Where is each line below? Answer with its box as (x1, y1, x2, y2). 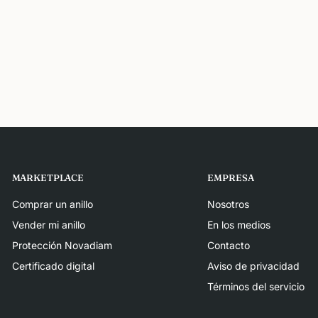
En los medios (207, 219, 271, 231)
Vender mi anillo (11, 219, 85, 231)
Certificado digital (11, 260, 94, 272)
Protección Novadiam (11, 239, 112, 251)
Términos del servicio (207, 280, 305, 292)
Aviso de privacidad (207, 260, 300, 272)
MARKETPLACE (11, 172, 84, 183)
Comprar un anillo (11, 198, 93, 210)
